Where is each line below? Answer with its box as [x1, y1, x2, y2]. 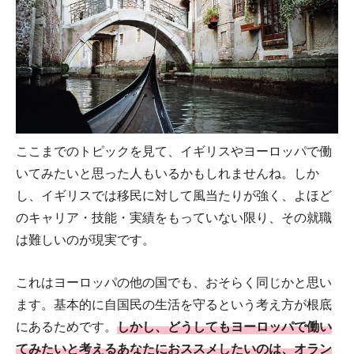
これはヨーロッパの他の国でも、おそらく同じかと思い [16, 274, 332, 291]
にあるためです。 [16, 318, 117, 335]
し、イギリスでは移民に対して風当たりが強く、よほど [16, 187, 332, 204]
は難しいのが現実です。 [16, 232, 155, 248]
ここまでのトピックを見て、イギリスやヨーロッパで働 [16, 143, 332, 160]
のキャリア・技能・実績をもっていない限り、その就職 [16, 209, 332, 226]
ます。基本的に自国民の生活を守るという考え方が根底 [16, 296, 332, 313]
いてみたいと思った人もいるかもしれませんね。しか [16, 165, 319, 182]
